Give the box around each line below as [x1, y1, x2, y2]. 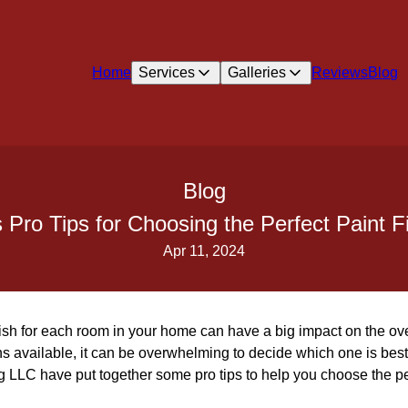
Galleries [228, 65, 287, 80]
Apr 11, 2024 [163, 243, 245, 259]
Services [138, 65, 196, 80]
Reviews [311, 65, 369, 80]
